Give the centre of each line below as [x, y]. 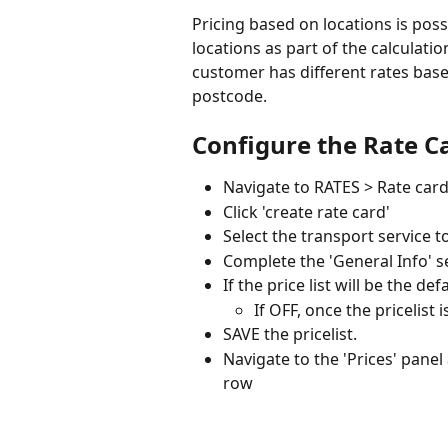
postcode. [231, 96]
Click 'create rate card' [306, 211]
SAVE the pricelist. [290, 334]
